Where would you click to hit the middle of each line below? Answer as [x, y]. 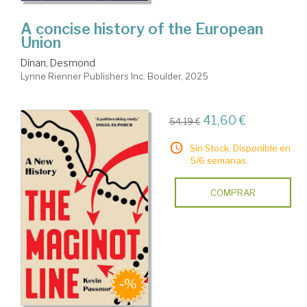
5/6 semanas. [219, 161]
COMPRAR [233, 193]
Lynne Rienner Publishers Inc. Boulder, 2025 [114, 76]
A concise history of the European [142, 29]
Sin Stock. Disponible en [240, 148]
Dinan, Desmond [58, 63]
